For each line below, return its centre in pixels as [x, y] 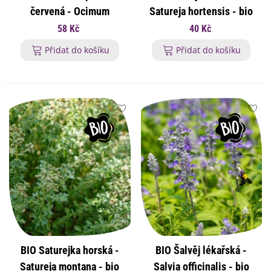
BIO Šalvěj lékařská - [201, 250]
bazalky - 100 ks [70, 44]
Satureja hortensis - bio [201, 11]
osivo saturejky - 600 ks [201, 28]
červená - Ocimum [70, 11]
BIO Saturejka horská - [70, 250]
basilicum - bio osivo [70, 28]
